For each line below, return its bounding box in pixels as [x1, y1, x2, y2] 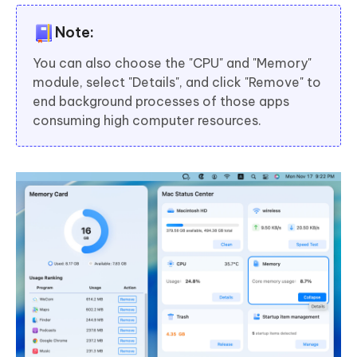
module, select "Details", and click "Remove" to [33, 73, 321, 90]
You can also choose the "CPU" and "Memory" [33, 54, 312, 71]
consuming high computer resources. [33, 112, 261, 128]
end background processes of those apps [33, 92, 289, 109]
